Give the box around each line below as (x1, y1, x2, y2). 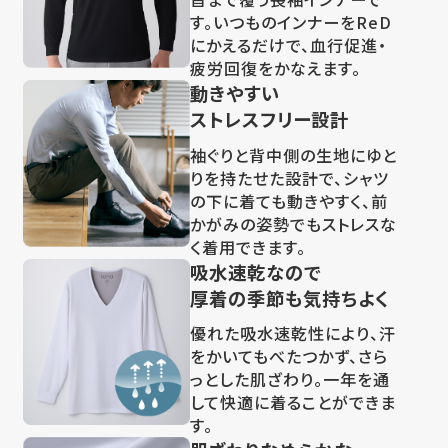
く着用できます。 (189, 234, 306, 259)
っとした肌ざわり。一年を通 (189, 367, 390, 392)
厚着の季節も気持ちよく (189, 284, 389, 311)
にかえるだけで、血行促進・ (189, 33, 387, 58)
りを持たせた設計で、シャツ (189, 165, 389, 190)
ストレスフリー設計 (189, 106, 349, 133)
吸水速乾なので (189, 258, 321, 285)
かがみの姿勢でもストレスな (189, 211, 397, 236)
